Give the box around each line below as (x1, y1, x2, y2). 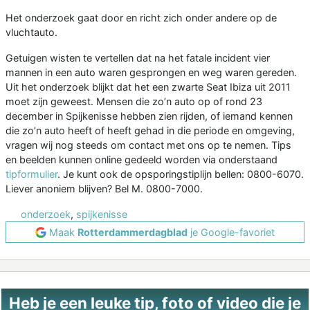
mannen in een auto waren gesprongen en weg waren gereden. (6, 66, 297, 79)
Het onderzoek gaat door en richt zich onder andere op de (6, 12, 277, 24)
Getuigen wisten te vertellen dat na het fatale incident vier (6, 52, 270, 64)
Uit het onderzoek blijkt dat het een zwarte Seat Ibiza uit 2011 (6, 81, 291, 93)
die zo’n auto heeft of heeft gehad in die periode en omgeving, (6, 125, 295, 137)
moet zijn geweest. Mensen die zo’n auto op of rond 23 (6, 95, 262, 108)
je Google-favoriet (188, 226, 275, 239)
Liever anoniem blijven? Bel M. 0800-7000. (6, 183, 203, 195)
